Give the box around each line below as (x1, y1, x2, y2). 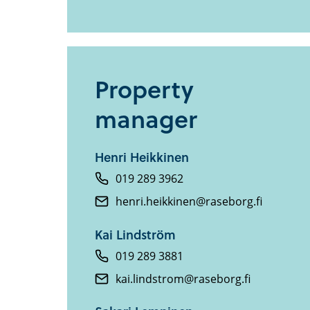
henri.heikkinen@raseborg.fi (116, 194, 262, 210)
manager (95, 100, 197, 137)
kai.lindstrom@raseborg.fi (116, 271, 250, 286)
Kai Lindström (95, 224, 176, 244)
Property (95, 71, 194, 107)
